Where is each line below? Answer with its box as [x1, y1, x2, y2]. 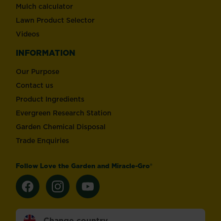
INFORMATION [16, 47, 75, 58]
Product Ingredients [16, 94, 84, 104]
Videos [16, 29, 39, 39]
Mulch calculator [16, 1, 73, 11]
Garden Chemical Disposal [16, 121, 106, 132]
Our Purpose [16, 66, 59, 76]
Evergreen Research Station [16, 108, 111, 118]
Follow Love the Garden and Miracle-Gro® [16, 161, 152, 170]
